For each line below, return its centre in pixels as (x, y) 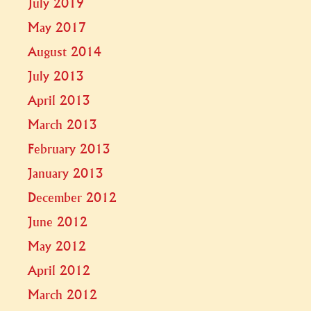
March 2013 (62, 125)
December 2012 (72, 198)
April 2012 (59, 271)
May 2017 (57, 28)
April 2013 (59, 101)
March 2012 (62, 295)
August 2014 (65, 52)
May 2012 (57, 246)
